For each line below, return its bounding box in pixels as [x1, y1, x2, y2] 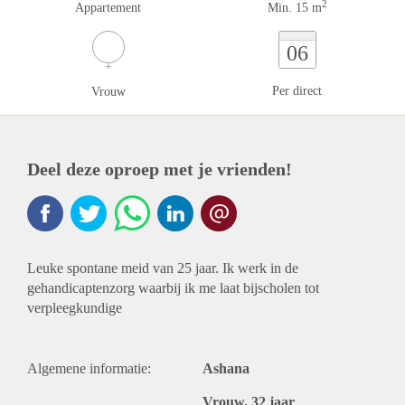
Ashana [202, 361, 250, 376]
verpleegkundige [27, 300, 122, 316]
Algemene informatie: [27, 361, 151, 376]
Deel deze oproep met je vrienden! [27, 159, 292, 179]
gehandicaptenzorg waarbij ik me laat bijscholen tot [27, 280, 319, 296]
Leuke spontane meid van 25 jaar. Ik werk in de [27, 260, 298, 276]
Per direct [272, 84, 322, 98]
